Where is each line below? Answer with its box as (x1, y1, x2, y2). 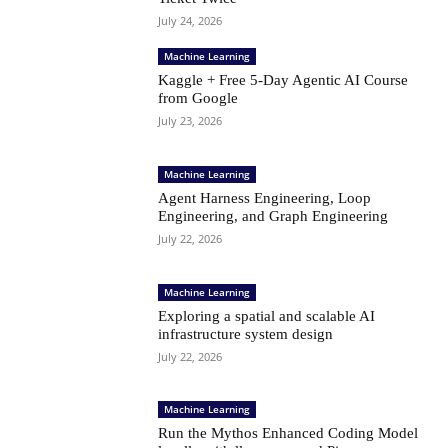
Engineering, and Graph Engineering (158, 207, 389, 224)
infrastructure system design (158, 325, 334, 342)
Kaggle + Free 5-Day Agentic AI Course (158, 71, 409, 88)
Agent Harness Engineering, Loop (158, 189, 372, 206)
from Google (158, 89, 239, 106)
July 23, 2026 (158, 112, 223, 128)
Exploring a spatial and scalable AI (158, 307, 376, 324)
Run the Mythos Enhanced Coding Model (158, 425, 419, 442)
